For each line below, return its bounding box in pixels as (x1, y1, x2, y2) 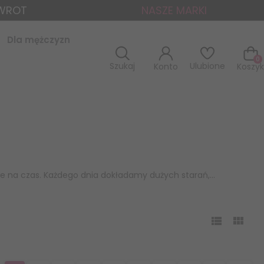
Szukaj (110, 60, 135, 72)
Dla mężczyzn (6, 34, 70, 46)
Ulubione (190, 60, 225, 72)
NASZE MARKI (141, 3, 207, 18)
